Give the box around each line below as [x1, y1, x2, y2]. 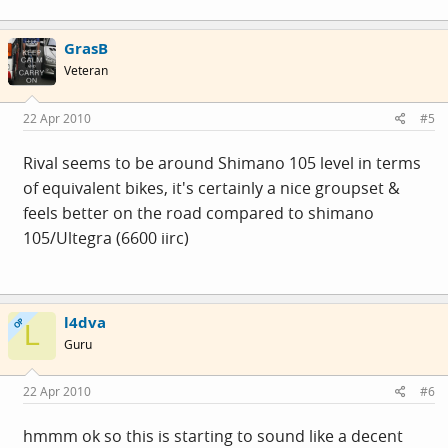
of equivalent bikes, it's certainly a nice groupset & [23, 176, 400, 199]
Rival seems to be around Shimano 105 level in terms [23, 151, 421, 174]
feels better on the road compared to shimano [23, 201, 374, 224]
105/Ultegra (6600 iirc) [23, 226, 189, 249]
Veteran [64, 62, 108, 79]
